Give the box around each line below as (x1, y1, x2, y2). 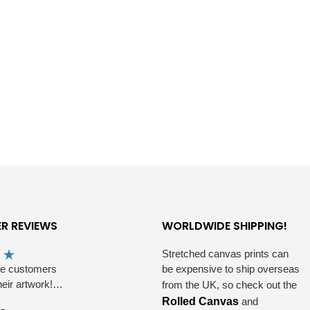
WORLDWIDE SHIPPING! (162, 218, 287, 235)
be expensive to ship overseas (162, 263, 300, 275)
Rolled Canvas (162, 295, 239, 308)
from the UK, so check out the (162, 279, 300, 291)
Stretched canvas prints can (162, 248, 289, 260)
